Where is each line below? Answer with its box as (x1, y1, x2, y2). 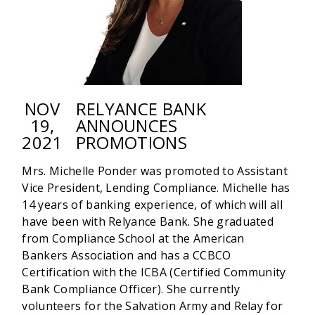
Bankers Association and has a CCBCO (22, 247, 231, 264)
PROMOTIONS (75, 131, 188, 155)
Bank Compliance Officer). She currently (22, 281, 240, 297)
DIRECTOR (96, 5, 155, 21)
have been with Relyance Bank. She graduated (22, 214, 274, 230)
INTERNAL (96, 39, 155, 55)
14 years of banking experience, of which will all (22, 197, 283, 213)
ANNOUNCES (75, 114, 178, 138)
